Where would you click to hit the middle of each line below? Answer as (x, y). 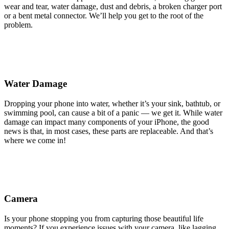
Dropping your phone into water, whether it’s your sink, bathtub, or (112, 103)
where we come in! (35, 140)
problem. (18, 25)
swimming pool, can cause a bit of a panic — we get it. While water (113, 112)
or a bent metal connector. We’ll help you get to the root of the (104, 16)
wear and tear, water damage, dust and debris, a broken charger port (113, 7)
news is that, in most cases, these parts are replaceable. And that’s (109, 131)
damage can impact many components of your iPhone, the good (107, 122)
